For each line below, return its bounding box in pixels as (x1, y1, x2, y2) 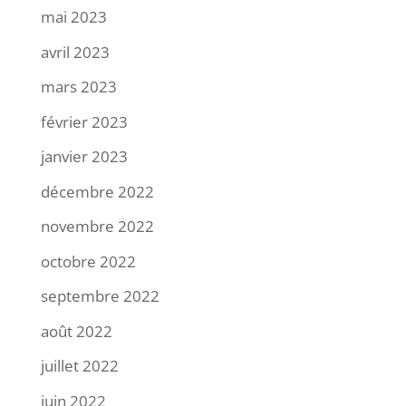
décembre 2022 (40, 180, 154, 202)
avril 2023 (40, 41, 110, 63)
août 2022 (40, 320, 112, 342)
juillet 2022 (40, 355, 119, 377)
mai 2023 (40, 6, 107, 28)
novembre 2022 (40, 216, 154, 237)
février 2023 (40, 111, 128, 132)
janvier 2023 (40, 146, 128, 168)
